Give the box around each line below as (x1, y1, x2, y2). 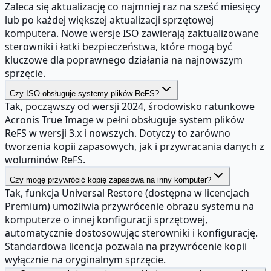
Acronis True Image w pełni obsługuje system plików (5, 113, 244, 126)
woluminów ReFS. (5, 152, 85, 166)
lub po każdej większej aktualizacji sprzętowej (5, 13, 214, 27)
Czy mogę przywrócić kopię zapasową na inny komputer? (10, 175, 211, 184)
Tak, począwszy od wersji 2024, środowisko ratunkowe (5, 99, 255, 113)
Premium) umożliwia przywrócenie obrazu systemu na (5, 199, 254, 213)
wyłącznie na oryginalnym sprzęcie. (5, 252, 166, 266)
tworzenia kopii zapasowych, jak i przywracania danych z (5, 139, 264, 153)
